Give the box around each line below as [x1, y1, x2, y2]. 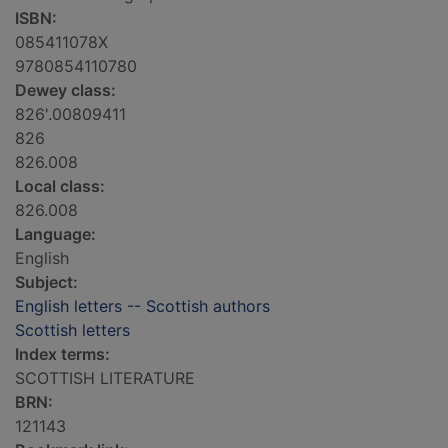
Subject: [15, 272, 78, 293]
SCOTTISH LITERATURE [15, 368, 195, 389]
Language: [15, 224, 96, 245]
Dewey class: [15, 80, 116, 101]
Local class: [15, 176, 105, 197]
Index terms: [15, 344, 110, 365]
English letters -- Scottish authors [15, 296, 270, 317]
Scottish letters [15, 320, 130, 341]
